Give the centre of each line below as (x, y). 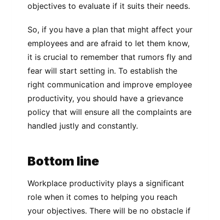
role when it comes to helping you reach (102, 197)
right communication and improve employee (110, 84)
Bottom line (63, 161)
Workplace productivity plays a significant (106, 183)
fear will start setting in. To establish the (102, 70)
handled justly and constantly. (83, 125)
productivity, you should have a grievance (105, 98)
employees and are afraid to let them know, (109, 43)
